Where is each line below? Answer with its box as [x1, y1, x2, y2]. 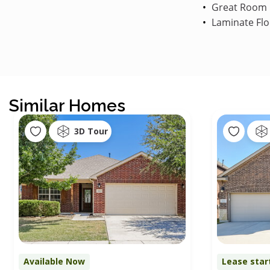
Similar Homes [9, 95, 125, 116]
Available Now [24, 255, 85, 267]
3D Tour [74, 125, 108, 137]
